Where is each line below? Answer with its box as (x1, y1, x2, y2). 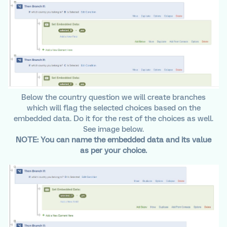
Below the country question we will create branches (21, 92, 206, 102)
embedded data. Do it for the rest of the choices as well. (14, 113, 213, 123)
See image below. (83, 124, 144, 134)
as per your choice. (80, 145, 147, 155)
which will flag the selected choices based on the (26, 103, 201, 112)
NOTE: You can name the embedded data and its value (16, 135, 211, 144)
